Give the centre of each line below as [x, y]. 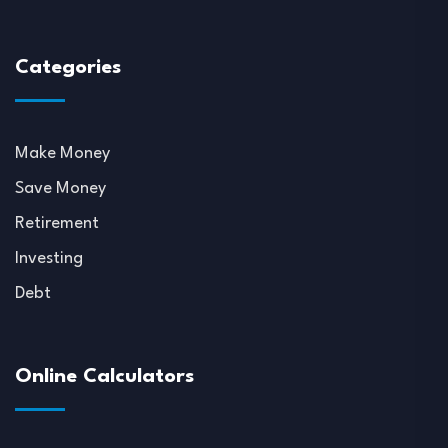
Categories [68, 67]
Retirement [57, 223]
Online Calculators [104, 376]
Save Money [60, 188]
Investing [49, 258]
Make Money [62, 153]
